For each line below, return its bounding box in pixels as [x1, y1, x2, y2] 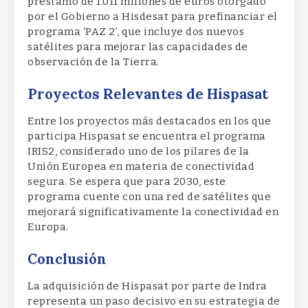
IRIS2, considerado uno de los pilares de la [27, 144, 250, 157]
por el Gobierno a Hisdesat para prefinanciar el [27, 10, 278, 23]
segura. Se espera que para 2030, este [27, 175, 226, 188]
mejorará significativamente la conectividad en [27, 205, 278, 218]
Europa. [27, 220, 69, 233]
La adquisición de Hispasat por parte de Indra [27, 280, 267, 293]
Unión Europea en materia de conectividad [27, 159, 254, 173]
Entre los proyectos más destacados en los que [27, 114, 272, 127]
